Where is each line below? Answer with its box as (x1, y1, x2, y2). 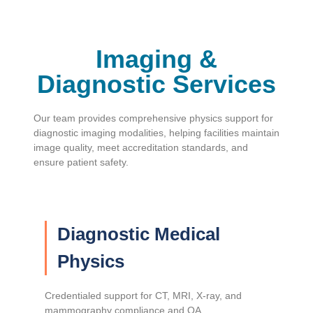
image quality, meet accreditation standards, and (34, 141, 248, 153)
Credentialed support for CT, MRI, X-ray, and (45, 290, 242, 302)
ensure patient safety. (34, 156, 129, 168)
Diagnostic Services (37, 69, 276, 99)
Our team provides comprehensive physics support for (34, 112, 273, 124)
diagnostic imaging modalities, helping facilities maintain (34, 126, 279, 138)
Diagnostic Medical (57, 224, 220, 245)
